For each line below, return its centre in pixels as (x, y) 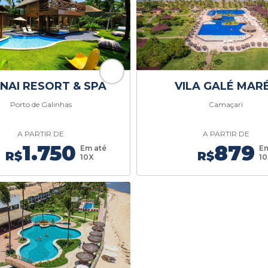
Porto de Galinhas (41, 104)
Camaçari (226, 104)
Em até (94, 148)
